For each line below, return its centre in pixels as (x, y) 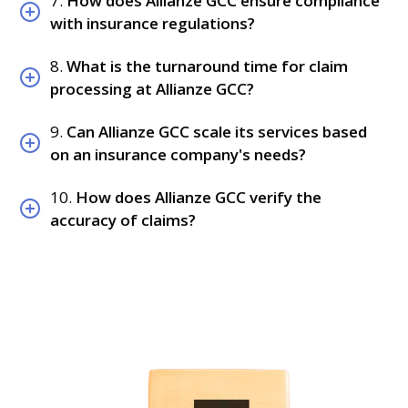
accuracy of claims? (123, 219)
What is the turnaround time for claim (208, 66)
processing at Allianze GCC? (153, 89)
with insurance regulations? (153, 24)
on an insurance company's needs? (178, 154)
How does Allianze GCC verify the (199, 197)
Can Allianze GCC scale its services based (217, 131)
